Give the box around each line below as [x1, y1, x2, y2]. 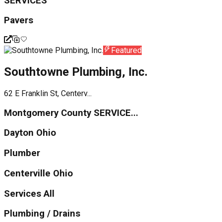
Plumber [4, 148, 40, 159]
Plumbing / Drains [4, 208, 80, 220]
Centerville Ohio [4, 167, 73, 179]
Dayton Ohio [4, 127, 56, 139]
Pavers [4, 15, 33, 26]
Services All [4, 188, 55, 199]
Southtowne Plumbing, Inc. [4, 65, 148, 79]
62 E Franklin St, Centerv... [4, 88, 92, 98]
